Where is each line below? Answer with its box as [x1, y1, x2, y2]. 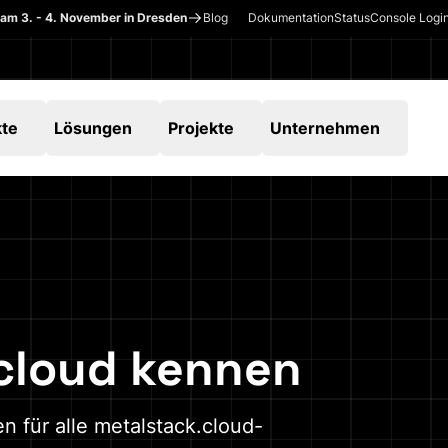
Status [334, 10, 370, 25]
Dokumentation [248, 10, 334, 25]
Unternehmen [270, 118, 381, 138]
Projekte [168, 118, 235, 138]
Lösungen [54, 118, 133, 138]
